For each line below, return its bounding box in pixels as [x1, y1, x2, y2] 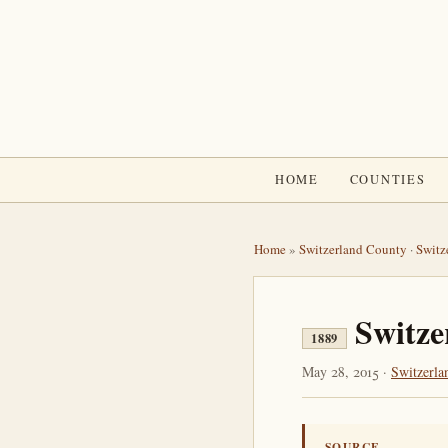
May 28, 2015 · [302, 362, 391, 381]
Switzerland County [299, 240, 407, 258]
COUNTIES [349, 171, 426, 188]
